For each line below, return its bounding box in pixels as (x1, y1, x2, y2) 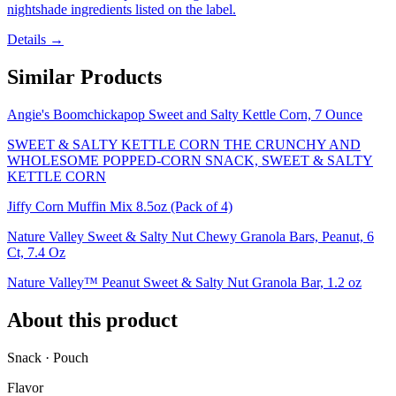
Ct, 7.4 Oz (7, 245, 65, 261)
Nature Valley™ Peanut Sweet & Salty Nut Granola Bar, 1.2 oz (7, 275, 362, 291)
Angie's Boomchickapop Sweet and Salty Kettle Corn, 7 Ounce (7, 107, 362, 123)
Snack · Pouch (7, 349, 88, 365)
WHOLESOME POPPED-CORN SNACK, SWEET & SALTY (7, 153, 373, 169)
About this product (7, 308, 178, 332)
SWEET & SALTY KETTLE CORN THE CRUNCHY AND (7, 137, 361, 153)
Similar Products (7, 65, 162, 89)
